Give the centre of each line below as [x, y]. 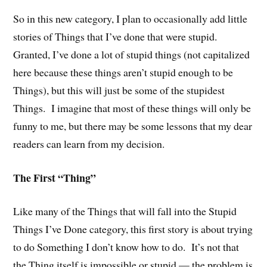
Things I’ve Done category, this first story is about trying [133, 229]
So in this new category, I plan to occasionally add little [131, 18]
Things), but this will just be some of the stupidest [119, 90]
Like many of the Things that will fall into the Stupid [125, 211]
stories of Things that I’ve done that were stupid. [117, 36]
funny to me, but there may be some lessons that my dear [133, 125]
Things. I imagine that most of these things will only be [132, 108]
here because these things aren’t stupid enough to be [123, 72]
